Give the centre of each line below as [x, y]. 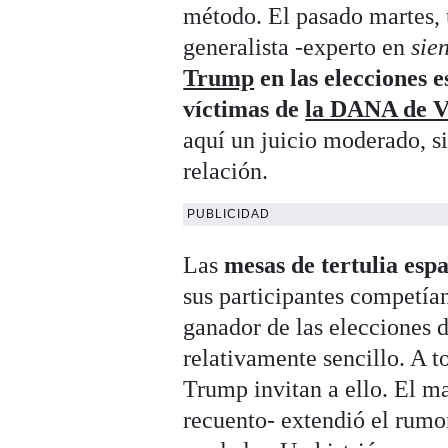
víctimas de [244, 109]
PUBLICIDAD [229, 214]
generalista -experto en [297, 47]
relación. [226, 171]
